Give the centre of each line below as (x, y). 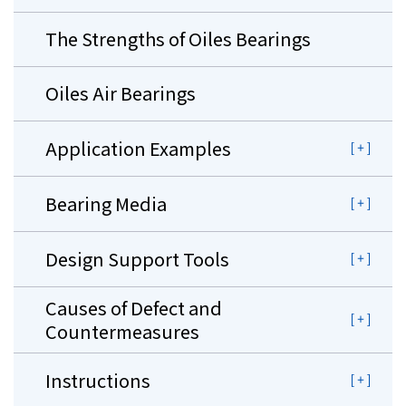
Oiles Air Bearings (121, 93)
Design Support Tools (137, 258)
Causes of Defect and (134, 307)
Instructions (98, 380)
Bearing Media (106, 203)
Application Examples (138, 148)
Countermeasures (122, 331)
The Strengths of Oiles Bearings (178, 39)
